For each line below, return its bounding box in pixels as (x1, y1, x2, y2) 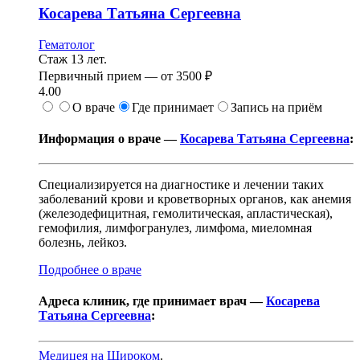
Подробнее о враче (39, 263, 141, 277)
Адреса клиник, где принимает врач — (39, 294, 266, 309)
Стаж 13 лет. (39, 51, 107, 66)
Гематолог (39, 37, 95, 51)
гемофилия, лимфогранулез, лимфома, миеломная (39, 221, 312, 235)
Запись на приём (231, 100, 322, 114)
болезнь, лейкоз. (39, 235, 127, 250)
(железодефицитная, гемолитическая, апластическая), (39, 207, 333, 221)
